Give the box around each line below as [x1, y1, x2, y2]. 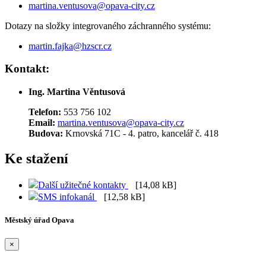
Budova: [28, 128, 63, 139]
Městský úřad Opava [5, 216, 74, 225]
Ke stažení [5, 151, 68, 166]
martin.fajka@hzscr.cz [28, 40, 112, 51]
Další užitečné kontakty [38, 179, 128, 190]
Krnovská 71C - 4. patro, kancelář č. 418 [63, 128, 218, 139]
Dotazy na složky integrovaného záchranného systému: [5, 20, 211, 31]
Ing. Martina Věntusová [28, 87, 125, 97]
